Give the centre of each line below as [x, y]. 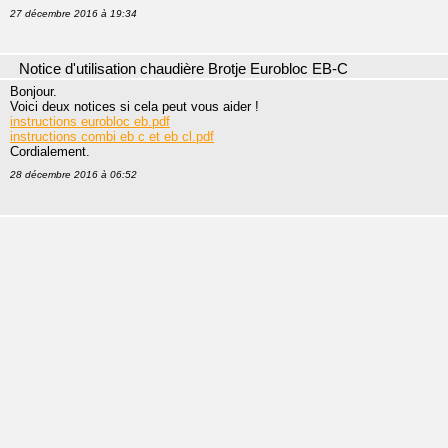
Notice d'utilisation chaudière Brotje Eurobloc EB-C [183, 69]
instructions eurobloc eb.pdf [90, 121]
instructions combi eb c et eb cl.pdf [112, 136]
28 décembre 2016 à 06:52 [73, 174]
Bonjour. [33, 91]
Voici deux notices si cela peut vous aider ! [134, 106]
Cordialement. [50, 151]
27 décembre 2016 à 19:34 [73, 13]
